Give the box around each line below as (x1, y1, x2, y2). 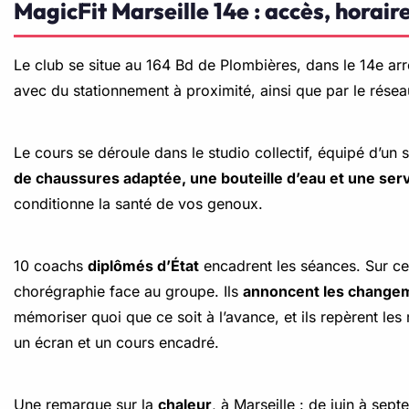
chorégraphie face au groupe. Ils (14, 282, 243, 300)
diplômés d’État (88, 257, 199, 275)
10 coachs (14, 257, 88, 275)
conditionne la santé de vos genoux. (14, 194, 263, 213)
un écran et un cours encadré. (14, 333, 219, 351)
